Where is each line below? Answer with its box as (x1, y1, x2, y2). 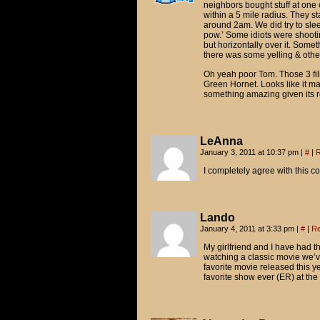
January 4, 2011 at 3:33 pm (199, 224, 296, 233)
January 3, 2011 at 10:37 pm (199, 148, 301, 156)
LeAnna (199, 135, 243, 147)
